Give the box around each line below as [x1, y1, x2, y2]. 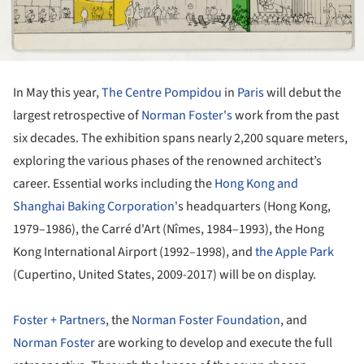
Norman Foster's [141, 106, 232, 125]
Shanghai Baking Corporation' [13, 197, 178, 216]
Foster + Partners [13, 311, 106, 330]
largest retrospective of [13, 106, 141, 125]
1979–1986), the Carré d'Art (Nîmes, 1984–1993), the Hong [13, 220, 324, 239]
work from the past [232, 106, 339, 125]
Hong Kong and [214, 175, 298, 193]
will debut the [264, 84, 341, 102]
